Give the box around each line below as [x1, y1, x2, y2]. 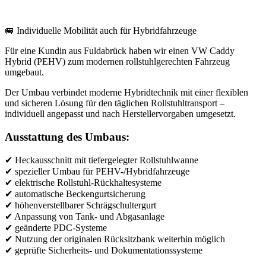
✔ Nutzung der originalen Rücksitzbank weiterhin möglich [5, 234, 225, 245]
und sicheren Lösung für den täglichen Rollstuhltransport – [5, 97, 224, 108]
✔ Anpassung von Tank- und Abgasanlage [5, 211, 164, 222]
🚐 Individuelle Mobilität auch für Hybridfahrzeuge [5, 25, 197, 36]
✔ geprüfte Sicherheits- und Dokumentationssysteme [5, 245, 202, 256]
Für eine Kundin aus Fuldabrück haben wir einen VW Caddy [5, 45, 235, 56]
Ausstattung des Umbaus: [5, 130, 129, 143]
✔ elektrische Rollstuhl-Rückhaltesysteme [5, 178, 161, 188]
